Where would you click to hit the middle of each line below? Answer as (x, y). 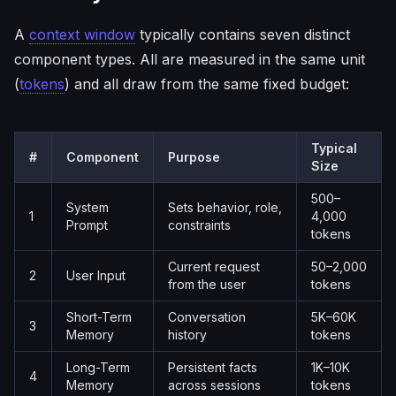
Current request (214, 267)
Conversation (207, 317)
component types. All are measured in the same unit (190, 59)
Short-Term (99, 317)
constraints (199, 225)
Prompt (87, 225)
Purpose (194, 157)
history (187, 335)
